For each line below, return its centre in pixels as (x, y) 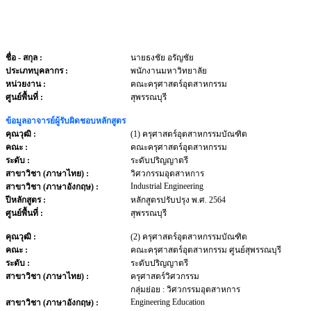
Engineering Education (168, 302)
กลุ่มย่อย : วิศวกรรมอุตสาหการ (185, 289)
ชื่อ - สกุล (22, 58)
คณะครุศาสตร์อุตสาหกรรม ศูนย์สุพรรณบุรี (206, 250)
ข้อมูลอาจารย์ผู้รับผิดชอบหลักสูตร (66, 121)
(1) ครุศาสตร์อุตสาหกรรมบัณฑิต (189, 134)
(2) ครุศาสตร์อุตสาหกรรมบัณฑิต (189, 237)
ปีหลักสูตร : (26, 200)
